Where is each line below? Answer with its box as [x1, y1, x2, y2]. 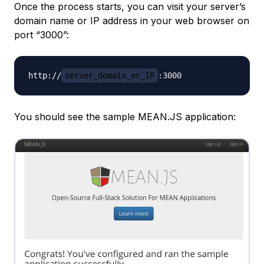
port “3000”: [14, 28, 69, 41]
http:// [28, 70, 61, 80]
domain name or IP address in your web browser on [14, 14, 249, 27]
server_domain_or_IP [65, 70, 154, 80]
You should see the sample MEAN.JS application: [14, 110, 236, 123]
